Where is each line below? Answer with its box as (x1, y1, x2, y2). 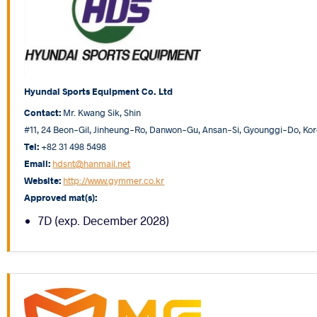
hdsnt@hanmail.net (52, 157, 131, 170)
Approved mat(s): (24, 191, 98, 204)
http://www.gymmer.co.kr (63, 174, 165, 187)
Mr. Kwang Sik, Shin (61, 106, 142, 119)
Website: (24, 174, 62, 187)
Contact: (24, 106, 62, 119)
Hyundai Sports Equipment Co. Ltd (24, 85, 173, 98)
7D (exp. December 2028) (38, 213, 170, 229)
